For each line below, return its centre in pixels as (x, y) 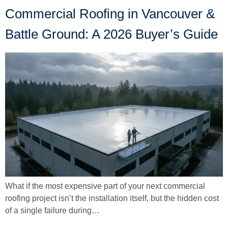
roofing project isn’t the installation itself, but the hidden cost (112, 198)
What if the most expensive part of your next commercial (105, 186)
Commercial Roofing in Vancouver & (110, 13)
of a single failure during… (52, 210)
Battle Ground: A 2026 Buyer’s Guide (111, 34)
